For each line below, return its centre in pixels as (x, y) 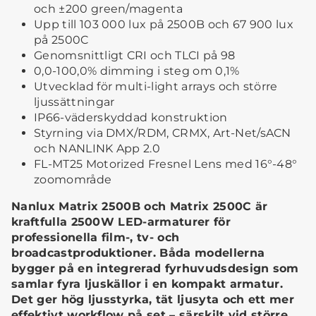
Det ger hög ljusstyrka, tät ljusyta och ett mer (153, 300)
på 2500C (61, 40)
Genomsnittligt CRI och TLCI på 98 (135, 56)
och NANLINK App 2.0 (97, 149)
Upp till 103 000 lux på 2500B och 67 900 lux (164, 25)
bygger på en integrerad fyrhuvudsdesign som (155, 269)
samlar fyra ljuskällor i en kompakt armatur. (147, 284)
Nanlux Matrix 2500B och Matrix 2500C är (140, 207)
